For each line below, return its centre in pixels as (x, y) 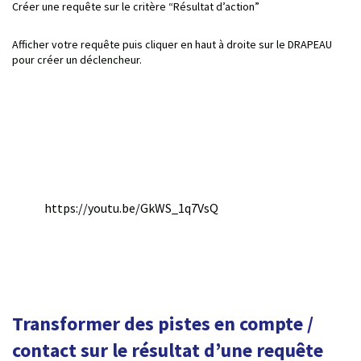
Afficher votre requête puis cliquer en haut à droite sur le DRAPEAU (172, 44)
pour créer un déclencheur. (77, 59)
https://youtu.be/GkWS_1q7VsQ (131, 207)
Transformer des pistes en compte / (163, 323)
